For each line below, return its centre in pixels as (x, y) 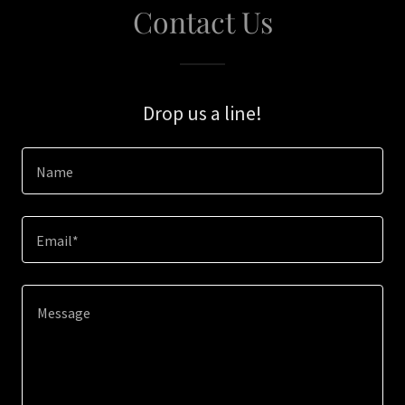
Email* (57, 241)
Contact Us (202, 21)
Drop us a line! (202, 113)
